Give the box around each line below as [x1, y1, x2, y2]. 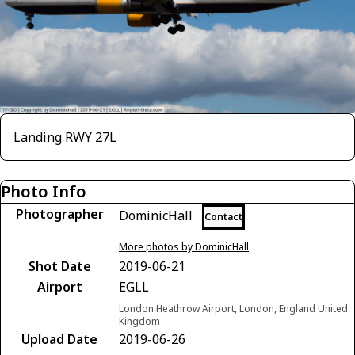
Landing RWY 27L [13, 128, 116, 146]
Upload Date [21, 330, 97, 348]
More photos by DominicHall [119, 239, 249, 254]
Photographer [15, 204, 104, 223]
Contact [204, 209, 242, 223]
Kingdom [119, 314, 160, 328]
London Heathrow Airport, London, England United [119, 301, 348, 315]
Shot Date [28, 257, 91, 275]
